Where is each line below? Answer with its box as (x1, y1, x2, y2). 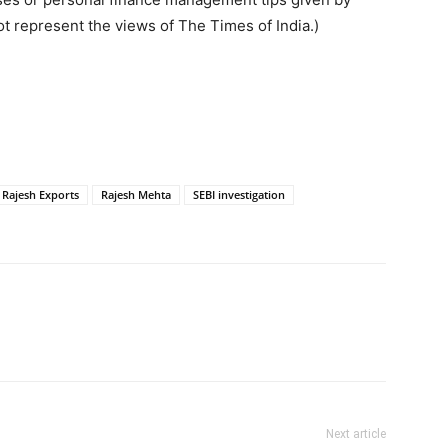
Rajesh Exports (2, 187, 79, 202)
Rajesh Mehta (101, 187, 171, 202)
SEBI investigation (193, 187, 285, 202)
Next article (326, 427, 386, 441)
